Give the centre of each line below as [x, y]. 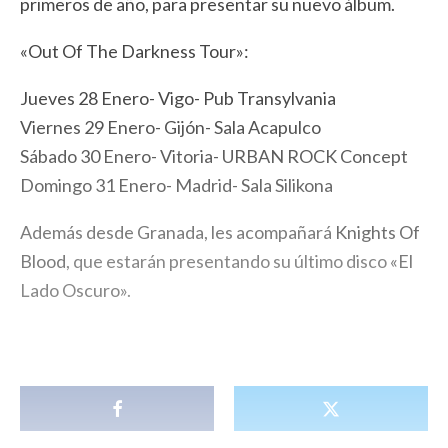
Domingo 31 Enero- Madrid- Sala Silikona [176, 185]
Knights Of [377, 232]
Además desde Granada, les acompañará [177, 232]
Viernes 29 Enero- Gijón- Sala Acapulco [170, 127]
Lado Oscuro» [73, 290]
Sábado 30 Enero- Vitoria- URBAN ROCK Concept [214, 156]
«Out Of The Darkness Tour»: [134, 51]
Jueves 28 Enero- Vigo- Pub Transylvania [178, 98]
